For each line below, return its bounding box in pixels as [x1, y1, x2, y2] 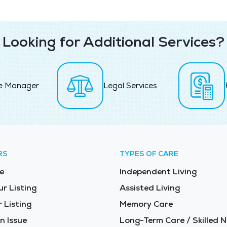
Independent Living [120, 166, 197, 177]
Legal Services [103, 80, 157, 90]
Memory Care [120, 198, 173, 209]
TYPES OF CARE [120, 148, 178, 158]
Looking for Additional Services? [3, 32, 224, 51]
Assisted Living [120, 182, 180, 193]
